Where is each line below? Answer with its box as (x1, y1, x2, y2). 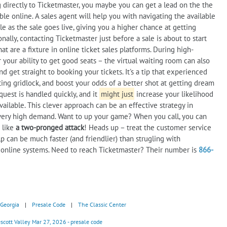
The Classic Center (78, 200, 126, 208)
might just (100, 89, 133, 99)
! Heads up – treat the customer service (84, 122, 211, 132)
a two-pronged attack (16, 122, 84, 132)
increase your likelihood (134, 89, 214, 99)
